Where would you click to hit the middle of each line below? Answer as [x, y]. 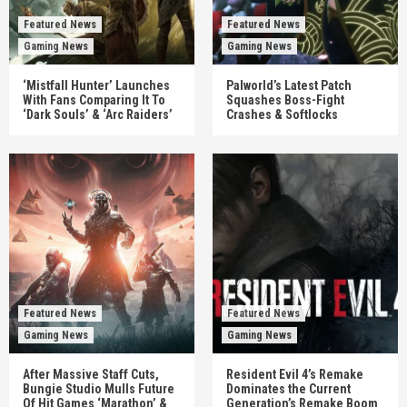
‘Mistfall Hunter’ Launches [96, 85]
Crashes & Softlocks [282, 114]
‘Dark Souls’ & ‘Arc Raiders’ [98, 114]
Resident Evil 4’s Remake [295, 374]
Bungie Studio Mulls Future [99, 389]
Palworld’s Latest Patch [289, 85]
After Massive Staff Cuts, [91, 374]
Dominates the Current [288, 389]
